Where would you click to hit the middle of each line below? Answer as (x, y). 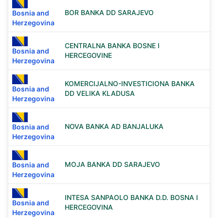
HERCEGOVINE (88, 55)
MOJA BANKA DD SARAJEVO (112, 164)
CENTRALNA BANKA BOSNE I (112, 45)
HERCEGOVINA (89, 207)
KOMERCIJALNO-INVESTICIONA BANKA (130, 83)
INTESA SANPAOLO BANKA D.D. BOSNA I (131, 197)
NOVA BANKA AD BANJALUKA (114, 126)
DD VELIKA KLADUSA (100, 93)
